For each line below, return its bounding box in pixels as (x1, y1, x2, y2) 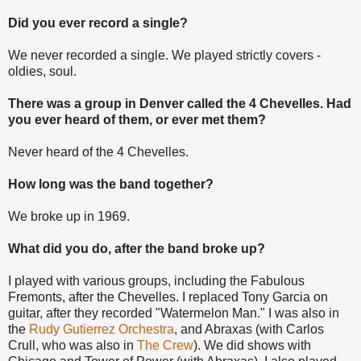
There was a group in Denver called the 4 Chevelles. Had (8, 96, 351, 110)
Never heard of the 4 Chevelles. (8, 144, 189, 159)
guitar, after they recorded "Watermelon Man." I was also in (8, 305, 339, 320)
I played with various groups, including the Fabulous (8, 273, 305, 288)
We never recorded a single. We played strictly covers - (8, 48, 321, 62)
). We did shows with (193, 338, 311, 352)
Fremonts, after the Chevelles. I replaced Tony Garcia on (8, 289, 328, 304)
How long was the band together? (8, 176, 214, 191)
